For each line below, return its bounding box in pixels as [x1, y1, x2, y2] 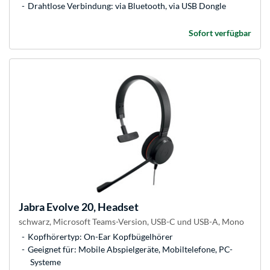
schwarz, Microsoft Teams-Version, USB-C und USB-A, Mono [19, 216, 244, 227]
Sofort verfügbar [189, 28, 251, 39]
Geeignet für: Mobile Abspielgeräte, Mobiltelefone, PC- [28, 244, 233, 255]
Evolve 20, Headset [45, 200, 139, 214]
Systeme [30, 257, 61, 268]
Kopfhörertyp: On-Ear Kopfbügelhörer [28, 231, 173, 242]
